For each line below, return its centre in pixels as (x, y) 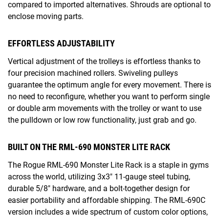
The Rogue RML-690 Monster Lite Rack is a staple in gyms (108, 165)
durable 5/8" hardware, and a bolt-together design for (99, 188)
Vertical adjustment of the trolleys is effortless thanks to (104, 61)
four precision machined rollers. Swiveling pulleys (93, 73)
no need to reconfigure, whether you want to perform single (109, 96)
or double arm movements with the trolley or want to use (105, 108)
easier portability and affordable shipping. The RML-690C (107, 200)
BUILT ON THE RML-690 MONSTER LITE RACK (89, 147)
